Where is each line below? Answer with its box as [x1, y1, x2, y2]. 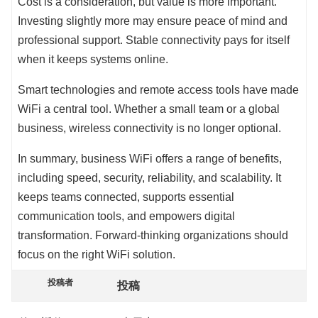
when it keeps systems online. [18, 53, 168, 66]
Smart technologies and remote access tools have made [18, 84, 299, 97]
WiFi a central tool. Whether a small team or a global [18, 103, 280, 116]
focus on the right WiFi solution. [18, 248, 175, 261]
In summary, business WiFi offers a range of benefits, [18, 153, 282, 165]
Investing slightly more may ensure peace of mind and [18, 15, 287, 28]
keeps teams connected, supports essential [18, 191, 234, 204]
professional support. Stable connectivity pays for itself [18, 34, 290, 47]
